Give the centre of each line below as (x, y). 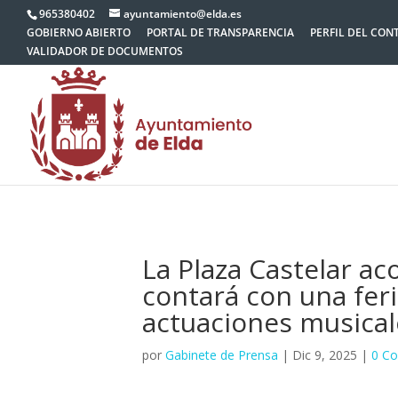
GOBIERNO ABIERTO (79, 32)
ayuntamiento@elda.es (183, 14)
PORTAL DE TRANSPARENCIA (220, 32)
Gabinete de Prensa (222, 355)
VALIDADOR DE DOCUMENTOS (105, 51)
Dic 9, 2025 (325, 355)
